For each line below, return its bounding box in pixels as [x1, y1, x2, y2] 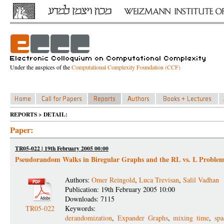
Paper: [10, 124, 33, 136]
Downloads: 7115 [65, 194, 114, 203]
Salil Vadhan [183, 175, 219, 184]
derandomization [65, 213, 112, 222]
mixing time [173, 213, 209, 222]
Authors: [65, 175, 91, 184]
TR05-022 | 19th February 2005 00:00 [15, 144, 108, 152]
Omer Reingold [91, 175, 135, 184]
